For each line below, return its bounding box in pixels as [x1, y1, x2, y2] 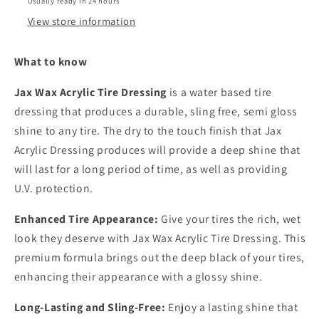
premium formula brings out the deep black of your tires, [14, 249, 305, 265]
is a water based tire [169, 85, 272, 100]
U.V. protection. [14, 181, 93, 197]
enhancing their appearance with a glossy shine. [14, 268, 265, 284]
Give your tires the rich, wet [158, 211, 301, 226]
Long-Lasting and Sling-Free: [14, 299, 166, 315]
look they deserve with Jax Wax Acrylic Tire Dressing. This [14, 230, 306, 246]
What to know [14, 54, 90, 70]
